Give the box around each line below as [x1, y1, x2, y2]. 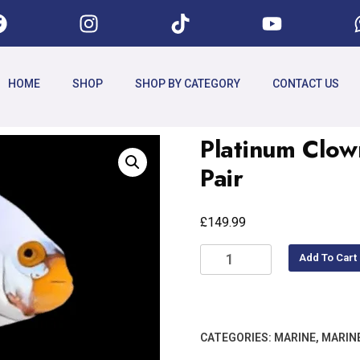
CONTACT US [272, 77, 339, 91]
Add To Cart [299, 252, 358, 264]
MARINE [274, 330, 316, 344]
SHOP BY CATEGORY [134, 77, 240, 91]
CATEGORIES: [200, 330, 274, 344]
